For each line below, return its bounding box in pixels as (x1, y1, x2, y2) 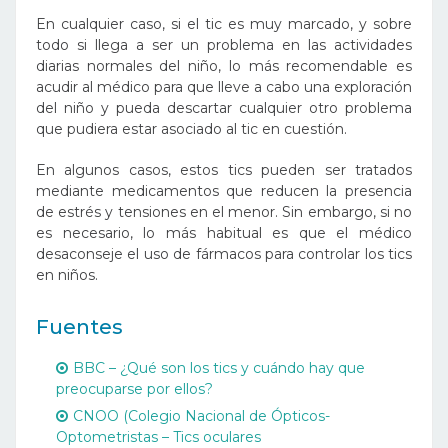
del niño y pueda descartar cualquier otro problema (36, 99, 412, 118)
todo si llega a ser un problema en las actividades (36, 36, 412, 55)
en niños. (36, 266, 98, 285)
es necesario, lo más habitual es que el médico (36, 224, 412, 243)
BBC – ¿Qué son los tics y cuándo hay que (73, 359, 365, 378)
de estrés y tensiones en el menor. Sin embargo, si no (36, 203, 412, 222)
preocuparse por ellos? (56, 380, 213, 399)
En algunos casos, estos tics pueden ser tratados (36, 161, 412, 180)
